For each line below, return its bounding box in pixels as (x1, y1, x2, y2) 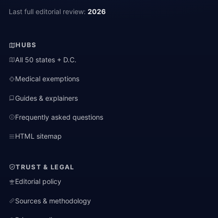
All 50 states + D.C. (15, 55, 77, 64)
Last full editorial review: (9, 7, 88, 16)
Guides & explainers (15, 93, 78, 102)
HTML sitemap (15, 132, 62, 141)
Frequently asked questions (15, 112, 104, 121)
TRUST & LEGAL (16, 163, 74, 171)
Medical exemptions (15, 74, 80, 83)
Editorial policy (15, 177, 62, 186)
